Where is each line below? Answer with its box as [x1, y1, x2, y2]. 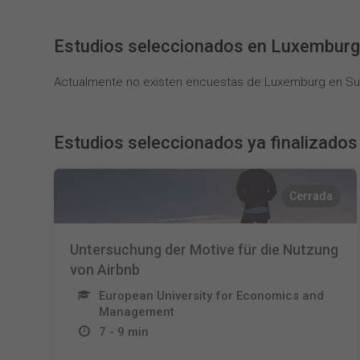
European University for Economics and [99, 288, 325, 303]
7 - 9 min [99, 325, 149, 339]
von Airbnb [70, 261, 141, 278]
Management [99, 305, 175, 319]
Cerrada [288, 190, 333, 202]
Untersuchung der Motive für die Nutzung [70, 241, 339, 258]
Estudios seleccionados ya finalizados [54, 133, 358, 153]
